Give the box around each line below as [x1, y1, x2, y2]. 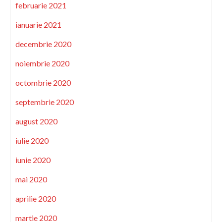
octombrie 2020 [15, 77, 71, 87]
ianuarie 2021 [15, 19, 61, 29]
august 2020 [15, 116, 57, 126]
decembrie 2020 [15, 39, 71, 49]
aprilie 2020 [15, 193, 56, 203]
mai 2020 [15, 174, 47, 184]
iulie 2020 [15, 135, 49, 145]
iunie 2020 [15, 155, 51, 165]
